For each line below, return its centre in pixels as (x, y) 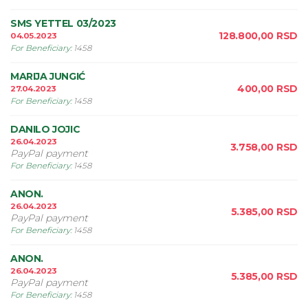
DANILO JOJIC (45, 129)
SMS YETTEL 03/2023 (63, 23)
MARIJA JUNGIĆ (48, 76)
